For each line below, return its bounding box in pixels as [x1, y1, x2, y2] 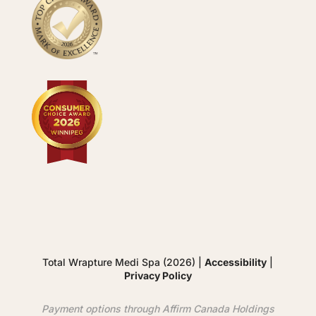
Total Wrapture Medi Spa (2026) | [42, 256, 205, 269]
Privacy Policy [123, 269, 192, 282]
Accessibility [205, 256, 267, 269]
